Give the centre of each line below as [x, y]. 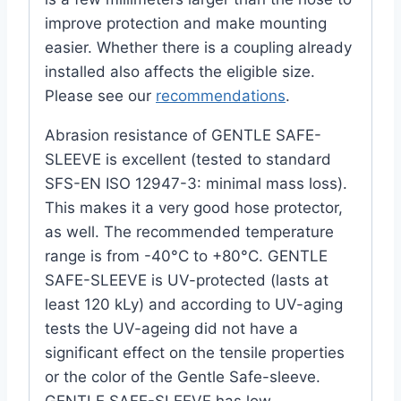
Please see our [100, 95]
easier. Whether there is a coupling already [198, 47]
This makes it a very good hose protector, [194, 207]
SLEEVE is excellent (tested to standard [188, 159]
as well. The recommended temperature [189, 231]
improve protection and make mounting [186, 23]
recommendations [221, 95]
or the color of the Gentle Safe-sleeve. [183, 376]
